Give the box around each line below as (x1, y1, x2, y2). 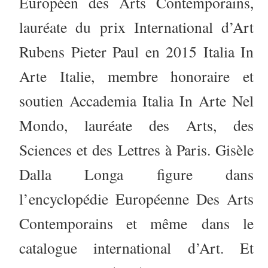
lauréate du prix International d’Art (19, 16, 254, 37)
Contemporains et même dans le (19, 212, 254, 233)
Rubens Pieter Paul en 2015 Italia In (19, 41, 254, 62)
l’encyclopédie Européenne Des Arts (19, 188, 254, 209)
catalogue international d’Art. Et (19, 237, 254, 258)
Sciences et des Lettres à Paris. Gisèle (19, 139, 254, 160)
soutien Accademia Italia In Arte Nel (19, 90, 254, 111)
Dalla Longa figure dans (19, 163, 254, 184)
